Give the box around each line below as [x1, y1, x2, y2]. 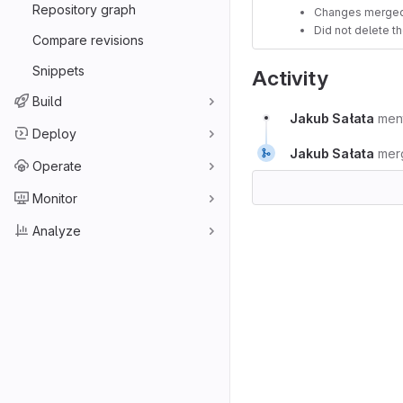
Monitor [32, 190, 77, 206]
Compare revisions [32, 31, 144, 48]
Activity [252, 65, 328, 91]
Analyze [32, 222, 81, 238]
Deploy [32, 125, 76, 141]
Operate [32, 157, 82, 174]
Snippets [32, 62, 85, 78]
